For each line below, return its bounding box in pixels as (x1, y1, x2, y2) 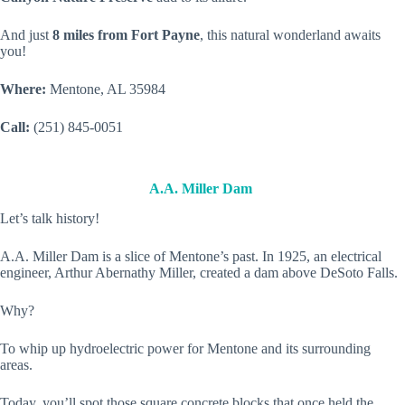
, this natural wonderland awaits (200, 27, 381, 42)
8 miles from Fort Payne (52, 27, 200, 42)
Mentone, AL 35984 (50, 81, 165, 97)
